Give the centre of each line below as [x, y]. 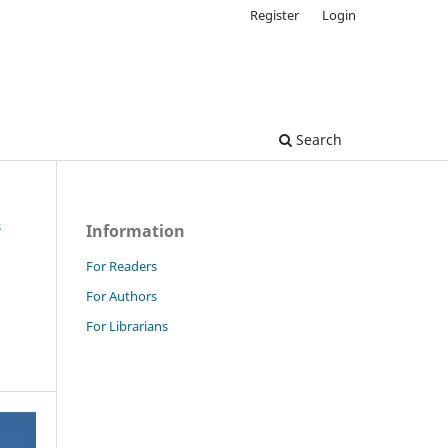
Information [135, 230]
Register [275, 14]
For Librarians [127, 325]
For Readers [121, 265]
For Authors [121, 295]
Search [317, 139]
